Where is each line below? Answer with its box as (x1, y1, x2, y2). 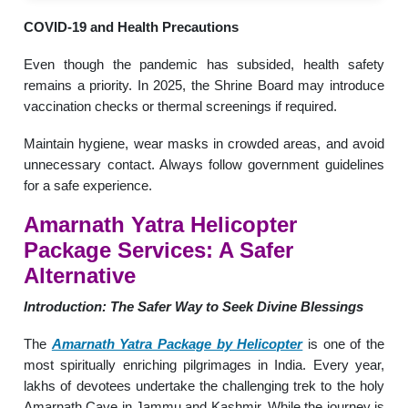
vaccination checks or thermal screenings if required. (24, 97, 338, 114)
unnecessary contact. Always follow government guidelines (24, 156, 384, 172)
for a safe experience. (24, 177, 153, 193)
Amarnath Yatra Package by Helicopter (51, 335, 303, 352)
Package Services (24, 237, 207, 262)
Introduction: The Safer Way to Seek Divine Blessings (24, 298, 364, 314)
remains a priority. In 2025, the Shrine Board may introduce (24, 76, 384, 93)
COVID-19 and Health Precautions (24, 18, 240, 35)
